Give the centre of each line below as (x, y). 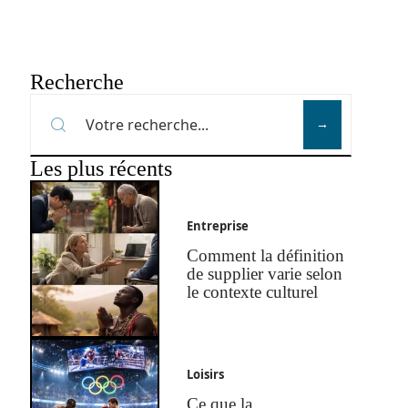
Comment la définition (266, 256)
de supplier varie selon (265, 274)
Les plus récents (101, 168)
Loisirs (206, 375)
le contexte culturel (253, 292)
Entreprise (218, 226)
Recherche (76, 82)
